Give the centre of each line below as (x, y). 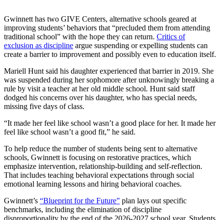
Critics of (171, 37)
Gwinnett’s (22, 201)
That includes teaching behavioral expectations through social (99, 175)
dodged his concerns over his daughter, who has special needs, (100, 98)
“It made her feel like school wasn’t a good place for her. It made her (110, 123)
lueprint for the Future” (84, 201)
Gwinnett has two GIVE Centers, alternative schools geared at (100, 19)
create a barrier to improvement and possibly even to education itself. (110, 55)
